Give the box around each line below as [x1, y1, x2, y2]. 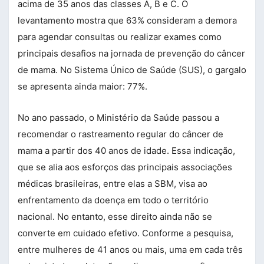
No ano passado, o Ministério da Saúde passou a [18, 111, 219, 123]
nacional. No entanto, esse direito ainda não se [18, 210, 212, 222]
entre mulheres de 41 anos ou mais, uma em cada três [18, 243, 243, 255]
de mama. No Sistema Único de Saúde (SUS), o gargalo [18, 64, 246, 75]
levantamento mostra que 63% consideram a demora [18, 14, 237, 26]
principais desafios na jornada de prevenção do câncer [18, 47, 245, 59]
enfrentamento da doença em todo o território [18, 194, 209, 206]
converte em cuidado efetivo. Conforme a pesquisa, [18, 227, 233, 239]
